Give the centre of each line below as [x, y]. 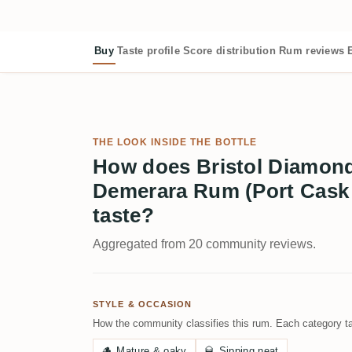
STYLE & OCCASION [143, 304]
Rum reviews [312, 50]
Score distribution [229, 50]
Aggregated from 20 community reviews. [204, 244]
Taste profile [148, 50]
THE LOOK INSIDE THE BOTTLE [175, 142]
